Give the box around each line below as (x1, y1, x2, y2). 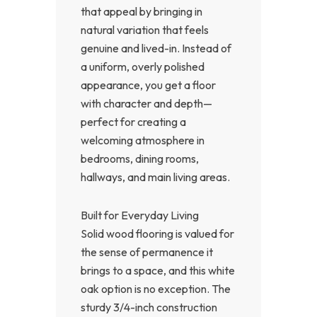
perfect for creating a (81, 114, 186, 129)
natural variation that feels (81, 22, 209, 37)
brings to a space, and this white (81, 263, 235, 277)
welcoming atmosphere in (81, 132, 204, 147)
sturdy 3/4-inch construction (81, 299, 217, 314)
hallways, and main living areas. (81, 169, 230, 184)
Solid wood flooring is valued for (81, 226, 234, 241)
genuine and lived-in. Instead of (81, 40, 231, 55)
